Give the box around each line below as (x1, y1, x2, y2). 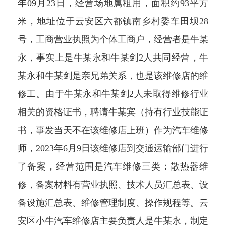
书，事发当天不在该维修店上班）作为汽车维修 (18, 125, 208, 136)
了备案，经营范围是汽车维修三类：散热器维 (18, 161, 208, 172)
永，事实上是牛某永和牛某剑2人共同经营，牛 (18, 52, 208, 63)
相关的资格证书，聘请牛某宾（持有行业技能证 (18, 107, 208, 118)
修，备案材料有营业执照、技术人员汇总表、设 (18, 180, 208, 190)
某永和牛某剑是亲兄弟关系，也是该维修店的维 (18, 71, 208, 81)
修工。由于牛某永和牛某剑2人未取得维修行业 (18, 89, 208, 99)
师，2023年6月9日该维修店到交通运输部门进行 (18, 143, 208, 154)
